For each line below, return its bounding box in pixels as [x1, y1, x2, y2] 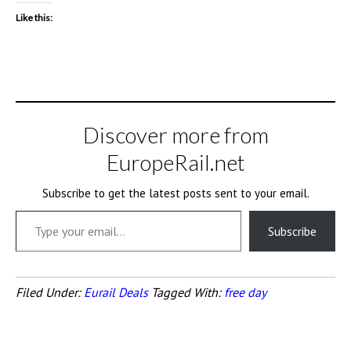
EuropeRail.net [106, 149, 245, 175]
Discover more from [82, 121, 269, 148]
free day [224, 284, 266, 300]
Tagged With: [151, 284, 224, 300]
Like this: [16, 12, 52, 24]
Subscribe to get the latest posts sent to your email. [42, 186, 309, 201]
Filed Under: [16, 284, 84, 300]
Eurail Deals [84, 284, 148, 300]
